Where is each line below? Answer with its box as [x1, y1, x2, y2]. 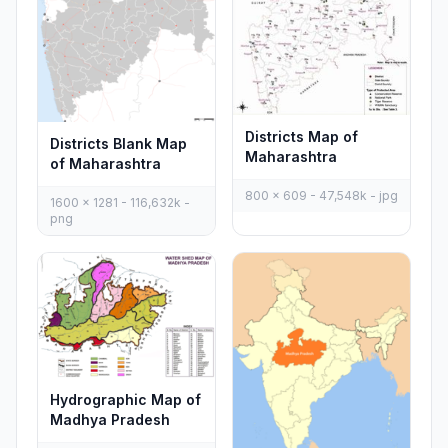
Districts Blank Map [50, 134, 187, 152]
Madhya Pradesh [50, 411, 170, 429]
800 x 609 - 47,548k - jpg [245, 187, 398, 203]
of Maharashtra [50, 154, 161, 172]
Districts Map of [245, 127, 358, 145]
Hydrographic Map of [50, 391, 201, 409]
